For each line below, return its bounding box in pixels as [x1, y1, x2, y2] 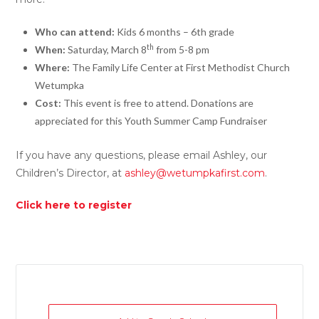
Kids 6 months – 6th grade [114, 25, 234, 38]
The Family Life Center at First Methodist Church [69, 61, 290, 73]
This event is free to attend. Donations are [61, 96, 253, 109]
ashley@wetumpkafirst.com [125, 166, 266, 179]
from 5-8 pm [153, 43, 209, 56]
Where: [34, 61, 70, 73]
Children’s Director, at [16, 166, 125, 179]
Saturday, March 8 [65, 43, 147, 56]
